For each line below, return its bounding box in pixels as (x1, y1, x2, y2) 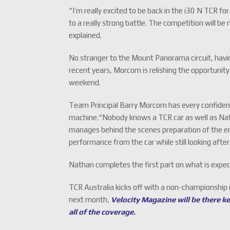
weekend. (69, 78, 101, 87)
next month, (69, 195, 111, 204)
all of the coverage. (69, 207, 136, 216)
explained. (69, 31, 102, 40)
